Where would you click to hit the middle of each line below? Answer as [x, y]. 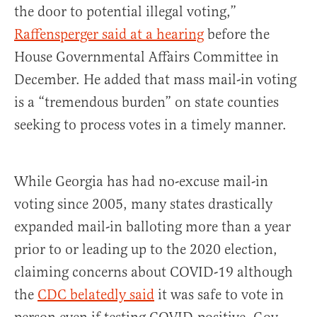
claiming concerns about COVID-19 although [154, 272]
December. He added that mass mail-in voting [155, 80]
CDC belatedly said [96, 295]
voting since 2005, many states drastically [143, 204]
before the [237, 35]
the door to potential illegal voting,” [125, 12]
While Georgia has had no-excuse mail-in [141, 182]
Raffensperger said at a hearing [109, 35]
